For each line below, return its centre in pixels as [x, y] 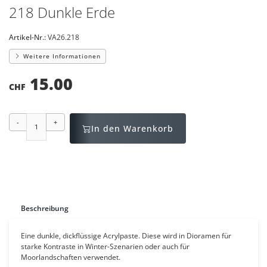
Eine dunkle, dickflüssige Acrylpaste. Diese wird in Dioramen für [126, 236]
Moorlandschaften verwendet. [71, 257]
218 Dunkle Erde [62, 12]
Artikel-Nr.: [27, 37]
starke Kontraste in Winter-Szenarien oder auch [100, 246]
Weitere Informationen [61, 56]
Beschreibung [45, 208]
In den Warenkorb [132, 128]
